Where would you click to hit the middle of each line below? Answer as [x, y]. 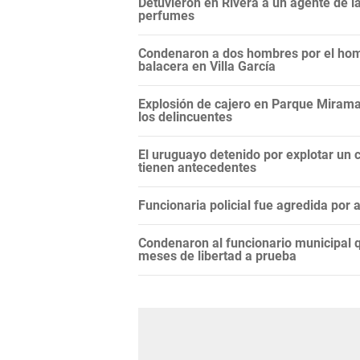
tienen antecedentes [197, 168]
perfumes [166, 16]
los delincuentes [185, 117]
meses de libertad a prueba [217, 256]
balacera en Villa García [207, 67]
